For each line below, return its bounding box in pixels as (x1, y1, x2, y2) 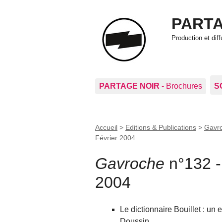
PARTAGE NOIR (99, 82, 160, 90)
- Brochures (160, 82, 202, 90)
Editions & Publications (125, 123, 196, 131)
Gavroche (95, 154, 165, 172)
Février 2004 (95, 134, 135, 142)
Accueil (95, 123, 117, 131)
